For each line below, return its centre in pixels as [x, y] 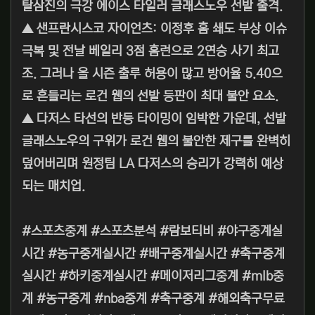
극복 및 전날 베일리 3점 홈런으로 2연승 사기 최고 [150, 52]
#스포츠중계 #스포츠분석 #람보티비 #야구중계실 [152, 232]
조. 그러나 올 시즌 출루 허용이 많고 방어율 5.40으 [152, 74]
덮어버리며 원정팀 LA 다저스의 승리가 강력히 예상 [153, 164]
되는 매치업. [53, 187]
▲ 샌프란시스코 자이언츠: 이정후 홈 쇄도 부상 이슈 [154, 29]
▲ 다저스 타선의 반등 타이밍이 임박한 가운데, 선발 [154, 119]
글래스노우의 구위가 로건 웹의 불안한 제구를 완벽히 [156, 142]
